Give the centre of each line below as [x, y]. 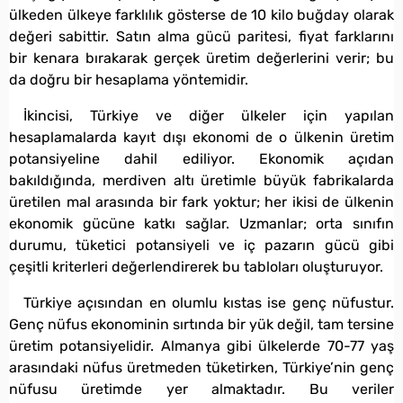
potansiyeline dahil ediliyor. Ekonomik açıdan [201, 158]
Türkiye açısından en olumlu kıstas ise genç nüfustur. [209, 302]
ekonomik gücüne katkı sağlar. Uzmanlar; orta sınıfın [201, 223]
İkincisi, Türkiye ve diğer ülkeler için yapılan [209, 115]
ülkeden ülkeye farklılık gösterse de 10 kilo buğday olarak [201, 14]
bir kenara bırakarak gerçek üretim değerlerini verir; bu [201, 58]
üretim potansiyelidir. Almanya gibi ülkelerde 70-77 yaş [201, 345]
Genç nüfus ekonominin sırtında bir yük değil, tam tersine [201, 324]
